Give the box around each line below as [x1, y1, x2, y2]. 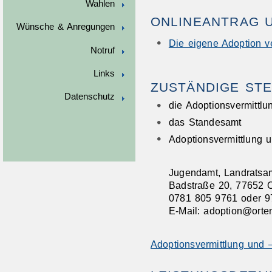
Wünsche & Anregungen [16, 22, 115, 32]
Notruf [90, 45, 115, 55]
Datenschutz [64, 92, 115, 102]
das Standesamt [168, 116, 242, 127]
